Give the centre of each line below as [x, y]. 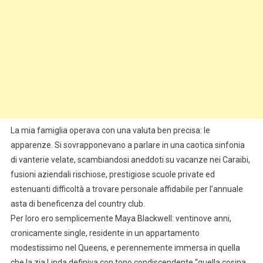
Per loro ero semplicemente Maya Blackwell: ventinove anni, [121, 219]
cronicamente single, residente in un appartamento [105, 233]
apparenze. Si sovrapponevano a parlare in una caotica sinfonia [127, 145]
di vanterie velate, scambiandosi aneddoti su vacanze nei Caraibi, [130, 160]
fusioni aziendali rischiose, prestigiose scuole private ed [112, 175]
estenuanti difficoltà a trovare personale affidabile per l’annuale [127, 189]
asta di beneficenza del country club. [77, 204]
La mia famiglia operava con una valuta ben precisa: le [110, 131]
